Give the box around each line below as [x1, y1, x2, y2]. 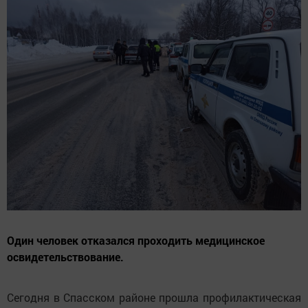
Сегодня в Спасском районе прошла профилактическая [7, 289, 301, 305]
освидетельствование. [7, 249, 124, 264]
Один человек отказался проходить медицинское [7, 232, 265, 247]
